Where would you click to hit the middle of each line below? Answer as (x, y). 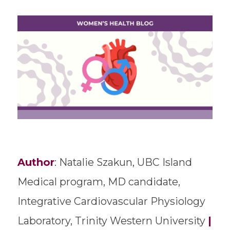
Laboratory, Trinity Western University (112, 221)
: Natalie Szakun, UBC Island (123, 162)
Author (36, 162)
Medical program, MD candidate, (99, 181)
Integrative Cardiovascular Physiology (111, 201)
